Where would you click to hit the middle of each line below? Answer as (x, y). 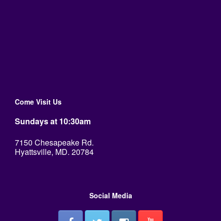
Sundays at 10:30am (53, 121)
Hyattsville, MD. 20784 (54, 151)
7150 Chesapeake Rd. (54, 142)
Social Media (110, 195)
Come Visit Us (38, 101)
